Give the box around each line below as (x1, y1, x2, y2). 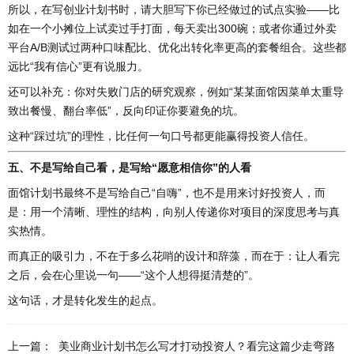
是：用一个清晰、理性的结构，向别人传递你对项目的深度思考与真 (8, 205, 340, 219)
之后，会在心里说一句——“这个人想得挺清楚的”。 (8, 269, 259, 282)
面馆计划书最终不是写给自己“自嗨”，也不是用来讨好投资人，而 (8, 186, 326, 200)
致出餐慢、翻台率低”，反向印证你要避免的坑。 (8, 104, 244, 118)
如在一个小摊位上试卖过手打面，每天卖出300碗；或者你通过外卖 (8, 22, 337, 36)
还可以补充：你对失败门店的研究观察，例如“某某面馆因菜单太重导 (8, 85, 344, 99)
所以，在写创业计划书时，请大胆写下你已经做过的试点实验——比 (8, 3, 340, 17)
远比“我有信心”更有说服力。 (8, 60, 149, 73)
